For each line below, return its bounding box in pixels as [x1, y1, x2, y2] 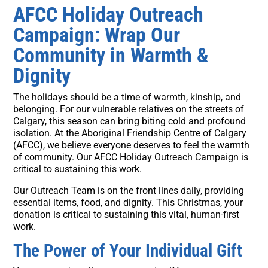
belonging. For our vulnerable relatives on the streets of [13, 103, 245, 115]
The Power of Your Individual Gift [13, 240, 243, 261]
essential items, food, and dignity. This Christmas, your [13, 197, 243, 209]
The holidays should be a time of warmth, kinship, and [13, 92, 242, 103]
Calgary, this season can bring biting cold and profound [13, 115, 246, 127]
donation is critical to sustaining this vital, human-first [13, 209, 240, 221]
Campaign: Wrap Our [13, 23, 181, 47]
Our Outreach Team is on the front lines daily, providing [13, 185, 245, 197]
